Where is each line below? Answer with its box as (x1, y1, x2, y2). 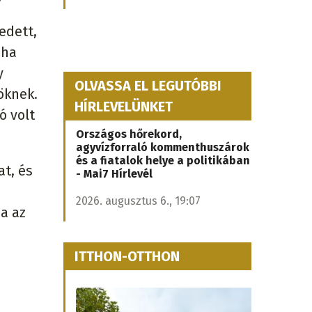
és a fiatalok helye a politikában (76, 154, 250, 167)
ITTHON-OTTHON (75, 248, 180, 265)
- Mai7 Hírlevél (76, 167, 153, 180)
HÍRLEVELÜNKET (75, 98, 173, 115)
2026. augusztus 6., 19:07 (76, 194, 201, 208)
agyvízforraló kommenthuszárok (76, 141, 249, 154)
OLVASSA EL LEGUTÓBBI (75, 77, 221, 94)
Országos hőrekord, (76, 127, 182, 141)
